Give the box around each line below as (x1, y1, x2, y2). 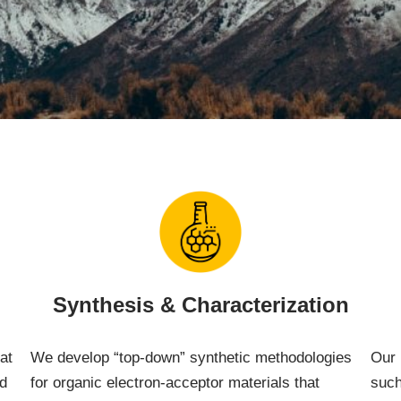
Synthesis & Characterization (52, 293, 349, 317)
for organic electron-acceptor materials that (30, 374, 320, 391)
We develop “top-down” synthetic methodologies (30, 349, 352, 366)
